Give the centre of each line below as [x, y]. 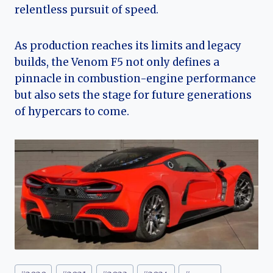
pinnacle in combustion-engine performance [135, 79]
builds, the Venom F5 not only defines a [117, 62]
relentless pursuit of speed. [87, 10]
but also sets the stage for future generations [133, 95]
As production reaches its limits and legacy [128, 46]
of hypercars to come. [72, 112]
